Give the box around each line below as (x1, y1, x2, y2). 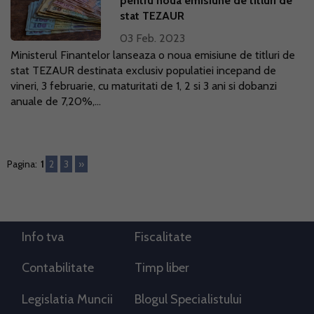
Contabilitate (22, 260, 94, 276)
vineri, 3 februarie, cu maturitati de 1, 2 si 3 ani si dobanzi (11, 79, 277, 93)
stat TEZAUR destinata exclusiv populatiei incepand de (11, 64, 276, 77)
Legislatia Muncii (22, 291, 113, 307)
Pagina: (7, 158, 37, 170)
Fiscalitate (135, 229, 191, 245)
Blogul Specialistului (135, 291, 242, 307)
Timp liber (135, 260, 189, 276)
